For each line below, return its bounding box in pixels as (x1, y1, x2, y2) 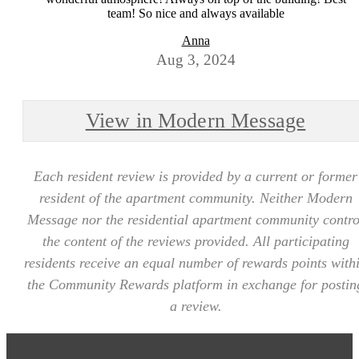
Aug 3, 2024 (155, 50, 236, 68)
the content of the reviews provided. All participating (42, 232, 349, 249)
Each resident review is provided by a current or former (34, 167, 357, 184)
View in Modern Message (85, 108, 306, 132)
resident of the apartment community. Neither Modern (38, 189, 353, 206)
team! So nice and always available (107, 6, 284, 20)
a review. (169, 297, 222, 314)
